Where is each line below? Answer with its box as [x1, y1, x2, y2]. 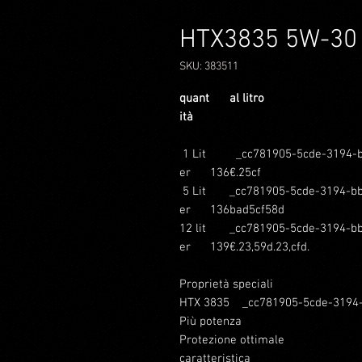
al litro [210, 91, 264, 106]
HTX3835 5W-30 [179, 25, 357, 56]
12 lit [179, 221, 206, 236]
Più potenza [179, 314, 255, 329]
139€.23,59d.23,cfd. [210, 240, 309, 255]
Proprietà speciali [179, 277, 273, 292]
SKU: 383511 [179, 60, 238, 74]
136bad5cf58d [210, 203, 284, 217]
